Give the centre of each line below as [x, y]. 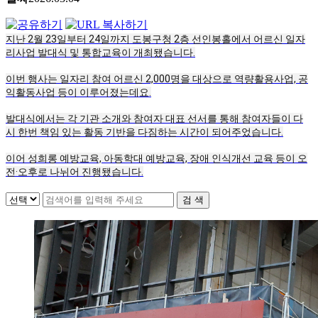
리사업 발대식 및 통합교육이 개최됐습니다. [100, 52]
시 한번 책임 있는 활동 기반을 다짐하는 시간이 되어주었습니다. [144, 132]
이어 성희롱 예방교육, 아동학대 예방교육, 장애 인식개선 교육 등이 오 [157, 158]
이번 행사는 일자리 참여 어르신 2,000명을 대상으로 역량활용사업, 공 [157, 78]
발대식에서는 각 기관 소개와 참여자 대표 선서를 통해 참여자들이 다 [154, 118]
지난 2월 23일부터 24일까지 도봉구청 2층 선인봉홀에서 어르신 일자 [155, 39]
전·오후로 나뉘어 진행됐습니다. [75, 171]
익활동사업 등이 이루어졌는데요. [78, 92]
